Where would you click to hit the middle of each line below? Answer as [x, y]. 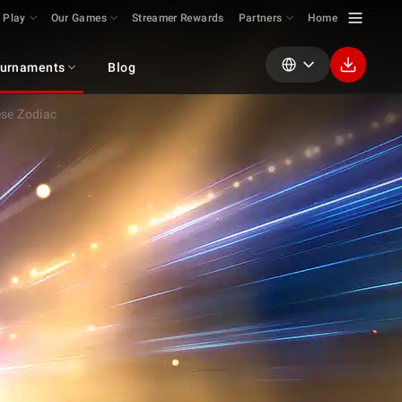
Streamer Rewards [178, 18]
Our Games [79, 18]
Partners [260, 18]
